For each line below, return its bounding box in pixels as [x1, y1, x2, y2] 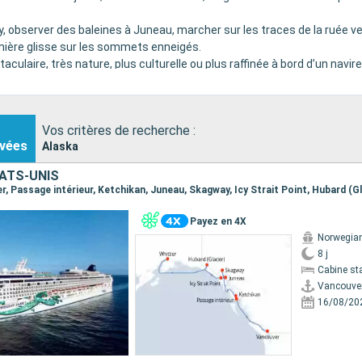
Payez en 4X [189, 215, 246, 227]
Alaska [42, 139, 78, 153]
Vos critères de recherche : [42, 122, 196, 138]
